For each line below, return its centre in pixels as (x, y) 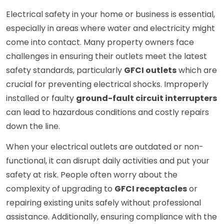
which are (197, 70)
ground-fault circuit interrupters (146, 98)
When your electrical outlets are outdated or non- (105, 147)
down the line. (33, 126)
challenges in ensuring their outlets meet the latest (106, 56)
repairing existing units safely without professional (103, 203)
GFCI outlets (150, 70)
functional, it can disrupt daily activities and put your (108, 161)
